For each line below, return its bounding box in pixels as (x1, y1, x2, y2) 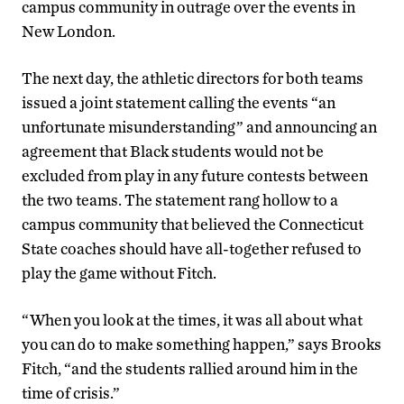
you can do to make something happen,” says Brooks (22, 335, 381, 354)
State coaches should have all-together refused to (22, 239, 362, 259)
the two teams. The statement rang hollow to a (22, 190, 338, 210)
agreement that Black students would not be (22, 142, 324, 161)
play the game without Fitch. (22, 263, 216, 283)
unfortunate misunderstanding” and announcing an (22, 117, 377, 137)
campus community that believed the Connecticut (22, 215, 363, 234)
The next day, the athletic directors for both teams (22, 69, 363, 88)
